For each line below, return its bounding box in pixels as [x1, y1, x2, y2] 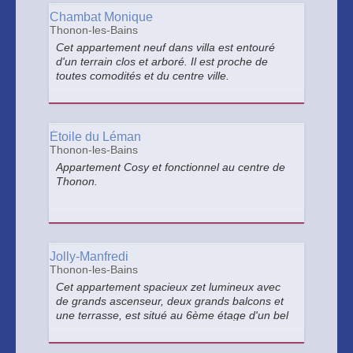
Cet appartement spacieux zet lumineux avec [56, 281, 281, 293]
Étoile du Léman [50, 130, 141, 143]
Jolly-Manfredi [50, 250, 128, 263]
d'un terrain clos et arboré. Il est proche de [56, 55, 268, 68]
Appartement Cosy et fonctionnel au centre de [56, 161, 285, 173]
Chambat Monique [50, 10, 153, 24]
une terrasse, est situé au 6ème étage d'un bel [56, 309, 288, 321]
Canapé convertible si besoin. [56, 337, 203, 350]
